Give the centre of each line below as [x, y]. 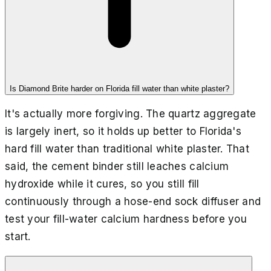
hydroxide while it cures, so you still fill [102, 184]
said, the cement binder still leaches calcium [117, 166]
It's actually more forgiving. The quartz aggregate [131, 113]
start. [18, 236]
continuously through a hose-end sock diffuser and [133, 201]
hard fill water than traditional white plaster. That [127, 149]
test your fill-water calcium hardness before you [126, 219]
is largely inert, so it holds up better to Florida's [123, 131]
